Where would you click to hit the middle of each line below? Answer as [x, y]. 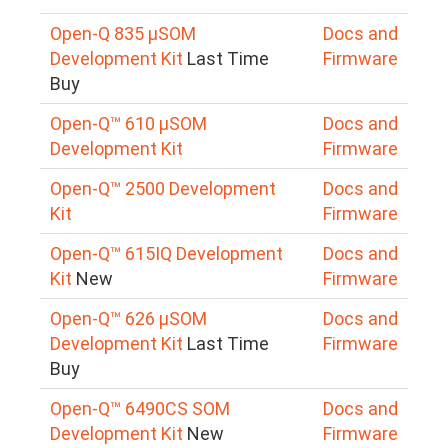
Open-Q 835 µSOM [123, 33]
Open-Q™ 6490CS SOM [140, 408]
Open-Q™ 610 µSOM [128, 123]
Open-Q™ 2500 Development [163, 188]
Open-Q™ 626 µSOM [128, 318]
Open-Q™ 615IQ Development [166, 253]
